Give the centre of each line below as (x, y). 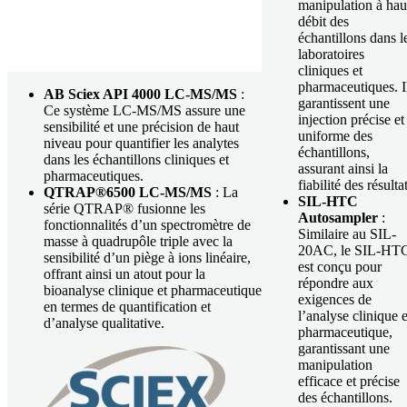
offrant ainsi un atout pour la (124, 273)
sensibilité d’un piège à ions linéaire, (147, 257)
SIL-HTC (328, 201)
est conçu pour (340, 266)
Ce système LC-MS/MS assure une (144, 110)
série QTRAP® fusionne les (124, 208)
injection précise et (351, 119)
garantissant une (344, 348)
